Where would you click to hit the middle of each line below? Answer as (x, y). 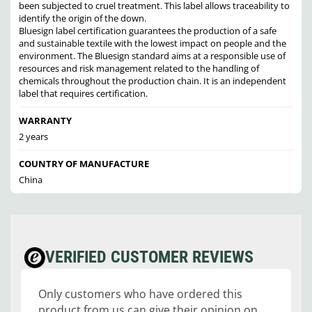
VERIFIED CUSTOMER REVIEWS (149, 257)
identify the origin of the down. (83, 18)
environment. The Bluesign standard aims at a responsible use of (152, 56)
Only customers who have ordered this (140, 294)
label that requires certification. (83, 94)
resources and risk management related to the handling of (139, 69)
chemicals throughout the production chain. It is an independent (153, 81)
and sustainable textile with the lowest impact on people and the (153, 44)
